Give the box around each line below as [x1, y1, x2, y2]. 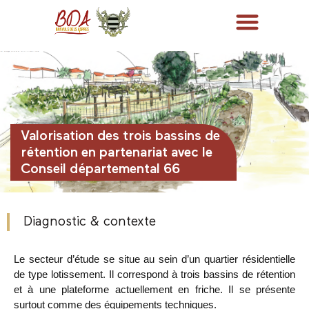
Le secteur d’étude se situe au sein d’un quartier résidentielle [14, 252, 295, 265]
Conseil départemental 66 [21, 162, 180, 177]
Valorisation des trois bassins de [21, 129, 220, 143]
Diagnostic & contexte [23, 215, 156, 228]
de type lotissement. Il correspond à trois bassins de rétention [14, 268, 295, 280]
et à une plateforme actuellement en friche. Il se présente [14, 283, 295, 295]
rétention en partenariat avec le [21, 146, 212, 160]
